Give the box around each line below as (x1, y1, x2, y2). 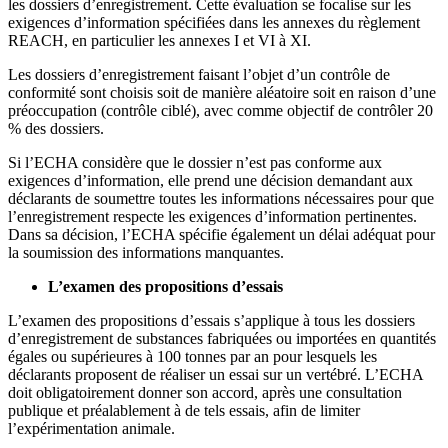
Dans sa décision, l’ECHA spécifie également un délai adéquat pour (8, 226, 435, 244)
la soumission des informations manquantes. (8, 244, 284, 262)
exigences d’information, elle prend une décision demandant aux (8, 172, 413, 190)
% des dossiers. (8, 120, 104, 138)
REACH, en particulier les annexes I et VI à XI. (8, 32, 311, 50)
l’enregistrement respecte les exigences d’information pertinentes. (8, 208, 417, 226)
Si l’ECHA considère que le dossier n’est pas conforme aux (8, 154, 382, 172)
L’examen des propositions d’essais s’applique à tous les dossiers (8, 312, 415, 330)
